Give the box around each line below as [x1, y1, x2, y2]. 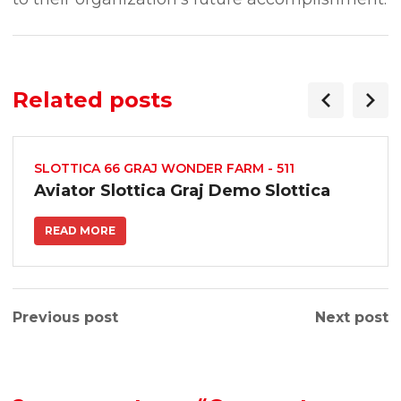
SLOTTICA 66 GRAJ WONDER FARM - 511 [34, 160, 294, 176]
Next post [315, 309, 388, 326]
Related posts [13, 87, 172, 113]
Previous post [13, 309, 118, 326]
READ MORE [45, 224, 115, 237]
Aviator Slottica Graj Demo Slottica [34, 181, 330, 200]
